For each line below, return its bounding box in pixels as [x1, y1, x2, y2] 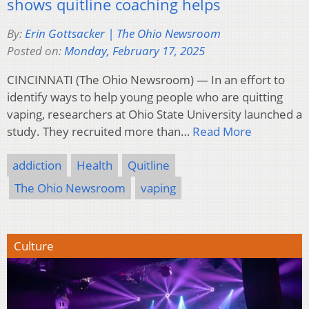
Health [77, 157, 112, 173]
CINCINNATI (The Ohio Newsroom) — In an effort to [7, 71, 285, 88]
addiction [12, 157, 61, 173]
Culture [14, 237, 54, 254]
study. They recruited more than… [7, 123, 192, 139]
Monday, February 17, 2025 [64, 42, 205, 59]
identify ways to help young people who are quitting [7, 88, 283, 105]
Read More [192, 123, 252, 139]
